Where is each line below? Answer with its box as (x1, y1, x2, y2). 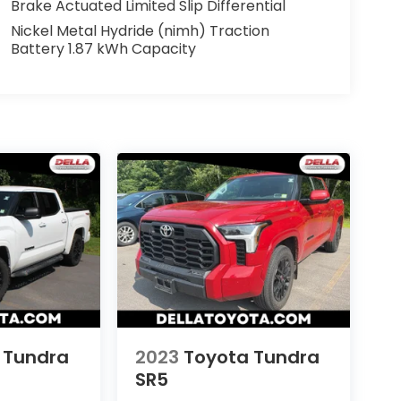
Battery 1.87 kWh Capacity (10, 38, 196, 60)
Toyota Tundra (183, 345, 320, 371)
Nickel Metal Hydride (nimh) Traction (10, 21, 269, 42)
